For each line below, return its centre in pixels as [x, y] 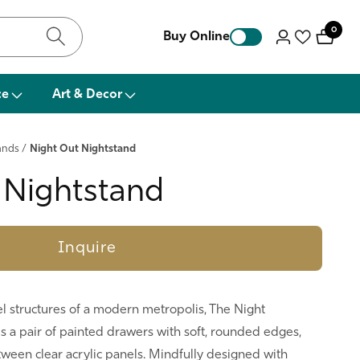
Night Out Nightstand [83, 149]
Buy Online [196, 37]
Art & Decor [87, 95]
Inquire [87, 248]
